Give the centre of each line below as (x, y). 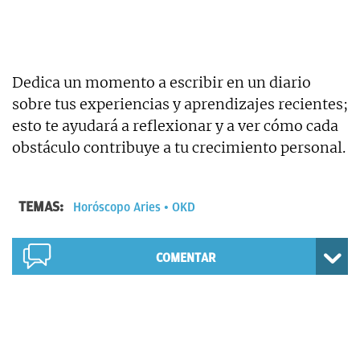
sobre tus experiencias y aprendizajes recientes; (180, 104)
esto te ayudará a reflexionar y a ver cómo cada (175, 125)
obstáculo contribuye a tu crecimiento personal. (179, 147)
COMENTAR (185, 258)
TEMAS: (43, 206)
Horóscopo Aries (117, 207)
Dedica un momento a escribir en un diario (162, 82)
